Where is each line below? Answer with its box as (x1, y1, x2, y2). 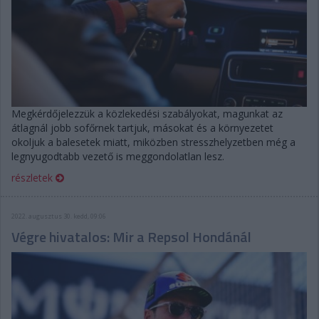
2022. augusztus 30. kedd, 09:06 (11, 211, 106, 221)
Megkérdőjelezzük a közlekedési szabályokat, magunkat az (11, 106, 283, 120)
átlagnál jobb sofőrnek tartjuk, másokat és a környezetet (11, 120, 273, 135)
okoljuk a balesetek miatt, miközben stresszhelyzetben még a (11, 135, 296, 149)
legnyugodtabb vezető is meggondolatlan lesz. (11, 149, 224, 163)
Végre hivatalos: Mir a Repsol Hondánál (11, 225, 251, 248)
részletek (11, 170, 56, 184)
